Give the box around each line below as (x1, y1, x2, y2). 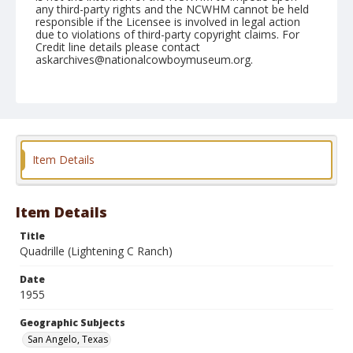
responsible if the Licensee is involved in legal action (35, 14, 300, 29)
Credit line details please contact (35, 39, 200, 54)
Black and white (43, 188, 113, 201)
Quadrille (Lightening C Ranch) (20, 243, 173, 258)
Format (35, 171, 73, 184)
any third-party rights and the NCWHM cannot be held (35, 2, 309, 17)
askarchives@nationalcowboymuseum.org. (35, 52, 253, 67)
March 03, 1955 (35, 95, 115, 110)
